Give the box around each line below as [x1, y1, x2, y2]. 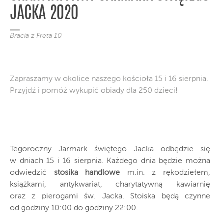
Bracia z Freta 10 [10, 32, 62, 39]
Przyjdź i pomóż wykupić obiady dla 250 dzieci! [10, 86, 178, 95]
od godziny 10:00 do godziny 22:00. [10, 204, 138, 212]
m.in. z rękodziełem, [120, 168, 211, 177]
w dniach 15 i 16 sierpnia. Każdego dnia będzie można [10, 157, 210, 165]
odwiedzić [10, 168, 54, 177]
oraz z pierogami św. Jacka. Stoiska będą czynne [10, 192, 210, 200]
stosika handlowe [54, 168, 120, 177]
